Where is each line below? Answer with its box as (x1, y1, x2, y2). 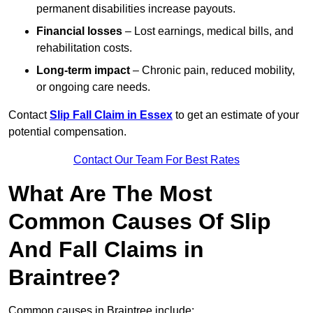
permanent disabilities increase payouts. (36, 3, 235, 15)
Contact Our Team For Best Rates (73, 154, 240, 166)
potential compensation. (8, 126, 126, 138)
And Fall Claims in (8, 237, 204, 263)
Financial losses (36, 25, 122, 38)
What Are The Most (8, 181, 212, 207)
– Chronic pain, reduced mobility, (130, 64, 295, 77)
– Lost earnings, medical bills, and (122, 25, 293, 38)
